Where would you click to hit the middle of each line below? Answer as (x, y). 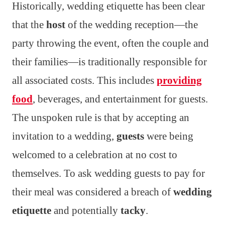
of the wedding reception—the (132, 24)
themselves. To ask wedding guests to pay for (108, 173)
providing (179, 80)
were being (169, 136)
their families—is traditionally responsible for (109, 62)
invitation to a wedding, (64, 136)
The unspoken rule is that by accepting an (101, 117)
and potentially (86, 210)
